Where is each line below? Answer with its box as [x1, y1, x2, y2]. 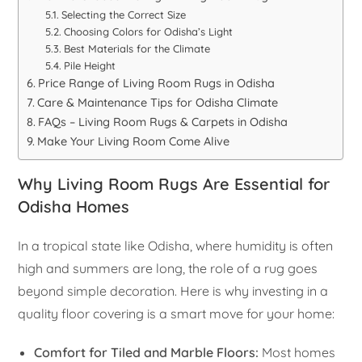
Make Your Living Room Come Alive [37, 133, 230, 149]
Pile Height [63, 58, 116, 72]
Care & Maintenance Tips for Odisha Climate [37, 95, 279, 110]
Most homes [259, 343, 336, 360]
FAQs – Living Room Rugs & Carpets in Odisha [38, 114, 288, 129]
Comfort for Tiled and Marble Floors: [34, 343, 259, 360]
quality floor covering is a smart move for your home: [18, 305, 335, 322]
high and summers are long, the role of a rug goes [18, 259, 318, 276]
